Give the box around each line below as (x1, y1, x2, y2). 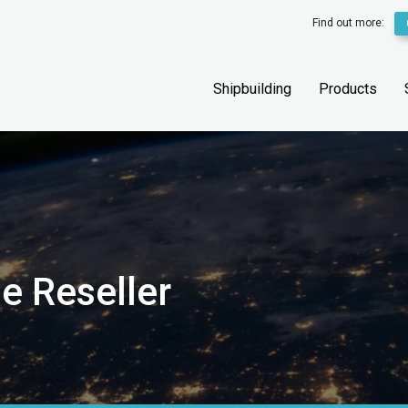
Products (319, 80, 377, 97)
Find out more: (312, 16, 388, 30)
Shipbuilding (213, 80, 291, 97)
